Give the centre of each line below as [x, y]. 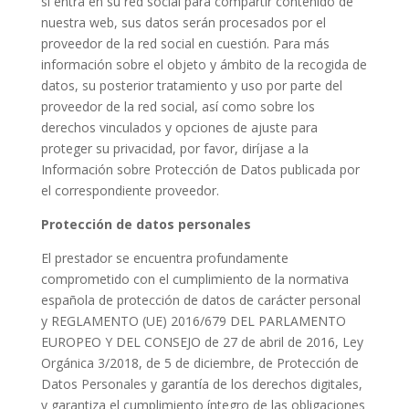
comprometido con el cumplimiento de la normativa [194, 279]
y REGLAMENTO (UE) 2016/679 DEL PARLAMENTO [193, 321]
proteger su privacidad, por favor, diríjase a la [174, 148]
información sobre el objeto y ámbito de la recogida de [204, 64]
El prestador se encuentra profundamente [164, 258]
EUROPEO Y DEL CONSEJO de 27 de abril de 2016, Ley [202, 342]
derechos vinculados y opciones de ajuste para [179, 127]
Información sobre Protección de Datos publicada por [200, 169]
